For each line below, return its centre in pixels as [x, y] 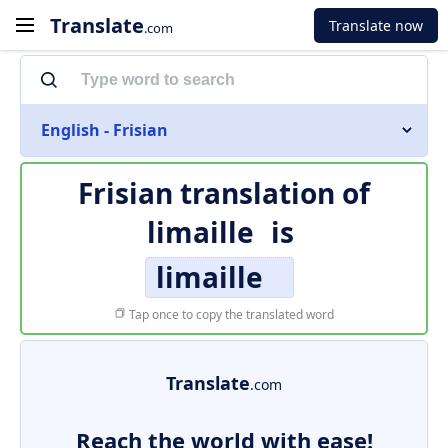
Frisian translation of [224, 193]
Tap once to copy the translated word [230, 314]
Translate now [376, 25]
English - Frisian [104, 130]
